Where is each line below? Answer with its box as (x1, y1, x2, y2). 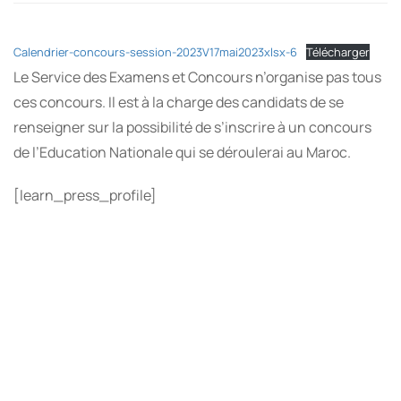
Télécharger (305, 44, 370, 60)
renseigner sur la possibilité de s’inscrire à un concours (13, 117, 371, 137)
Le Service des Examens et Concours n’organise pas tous (13, 67, 381, 87)
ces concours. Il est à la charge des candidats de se (13, 92, 344, 112)
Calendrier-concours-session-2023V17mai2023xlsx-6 (13, 44, 297, 60)
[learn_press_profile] (13, 185, 157, 205)
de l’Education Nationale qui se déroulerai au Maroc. (13, 142, 351, 162)
